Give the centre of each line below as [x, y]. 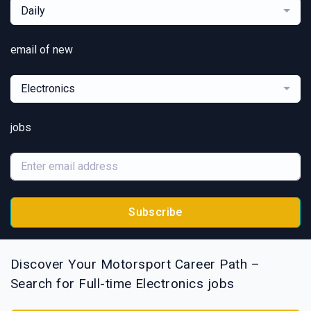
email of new [42, 49]
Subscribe [155, 212]
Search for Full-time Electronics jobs [123, 284]
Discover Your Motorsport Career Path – [135, 264]
